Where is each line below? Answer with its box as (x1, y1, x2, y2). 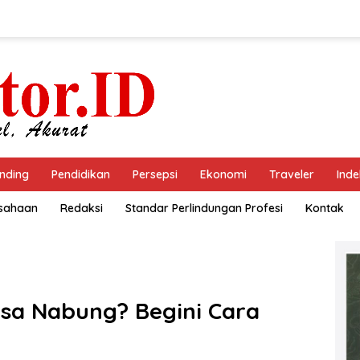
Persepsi (133, 167, 178, 182)
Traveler (269, 167, 314, 182)
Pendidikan (51, 167, 110, 182)
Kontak (305, 201, 344, 215)
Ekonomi (200, 167, 247, 182)
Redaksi (60, 201, 103, 215)
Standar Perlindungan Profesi (125, 201, 283, 215)
